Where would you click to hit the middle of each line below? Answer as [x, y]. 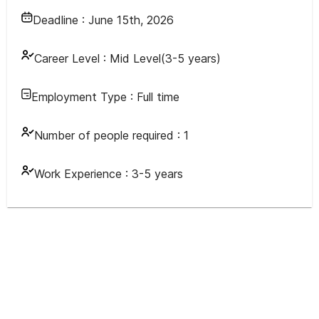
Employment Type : [84, 97]
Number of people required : [109, 135]
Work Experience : [83, 174]
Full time [158, 97]
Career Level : [70, 58]
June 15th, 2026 [131, 20]
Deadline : [61, 20]
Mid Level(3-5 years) [165, 58]
